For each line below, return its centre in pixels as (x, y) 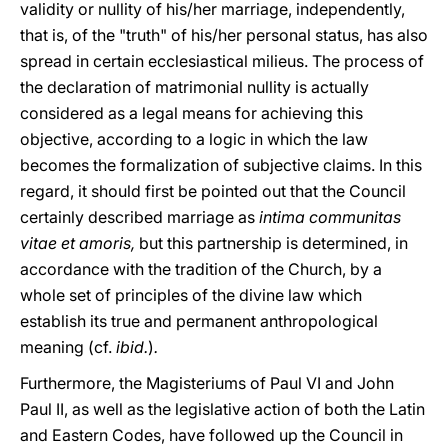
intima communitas (330, 217)
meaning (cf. (68, 347)
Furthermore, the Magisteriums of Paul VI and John (207, 383)
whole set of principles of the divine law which (191, 295)
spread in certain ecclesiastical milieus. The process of (222, 61)
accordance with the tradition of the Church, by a (201, 269)
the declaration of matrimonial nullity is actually (194, 87)
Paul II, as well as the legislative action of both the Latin (222, 409)
